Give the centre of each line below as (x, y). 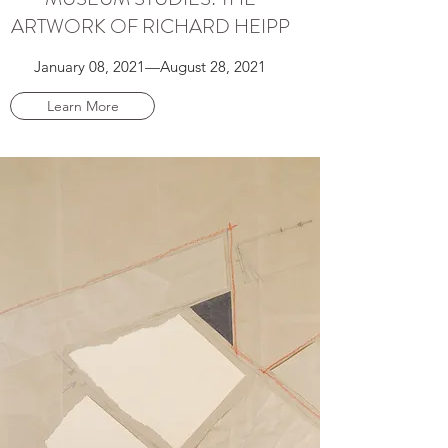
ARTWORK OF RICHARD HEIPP (150, 26)
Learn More (82, 106)
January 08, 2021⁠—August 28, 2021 (150, 66)
